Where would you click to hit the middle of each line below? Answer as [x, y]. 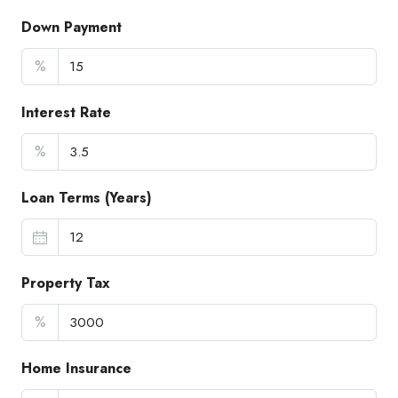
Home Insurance [76, 369]
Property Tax [66, 283]
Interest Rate [66, 113]
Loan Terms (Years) [87, 198]
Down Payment [72, 28]
